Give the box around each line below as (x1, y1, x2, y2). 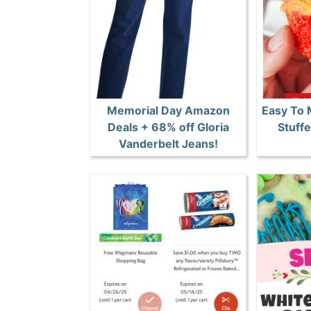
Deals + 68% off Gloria (107, 119, 229, 134)
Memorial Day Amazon (106, 103, 230, 117)
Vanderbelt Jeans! (118, 136, 218, 151)
